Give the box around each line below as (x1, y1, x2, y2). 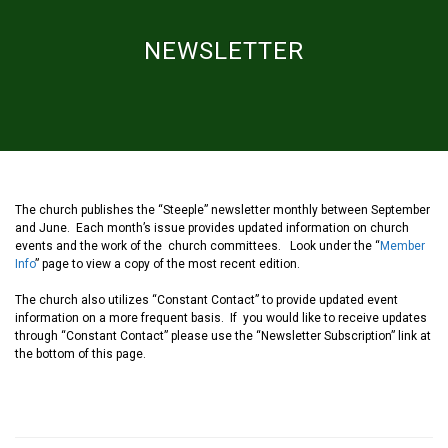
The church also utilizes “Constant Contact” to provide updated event (15, 293, 398, 307)
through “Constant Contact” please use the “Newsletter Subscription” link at (15, 329, 431, 343)
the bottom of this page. (15, 347, 146, 361)
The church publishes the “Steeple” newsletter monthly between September (15, 203, 430, 217)
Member (380, 239, 425, 253)
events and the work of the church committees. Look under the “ (15, 239, 380, 253)
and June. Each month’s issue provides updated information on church (15, 221, 409, 235)
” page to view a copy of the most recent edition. (35, 257, 300, 271)
